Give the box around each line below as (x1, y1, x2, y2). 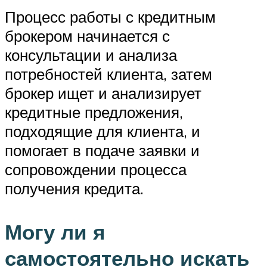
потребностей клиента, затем (5, 64, 212, 83)
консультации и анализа (5, 45, 177, 64)
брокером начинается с (5, 26, 170, 45)
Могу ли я (5, 219, 105, 246)
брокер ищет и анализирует (5, 83, 201, 103)
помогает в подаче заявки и (5, 140, 200, 160)
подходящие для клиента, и (5, 121, 200, 141)
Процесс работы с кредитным (5, 7, 216, 26)
